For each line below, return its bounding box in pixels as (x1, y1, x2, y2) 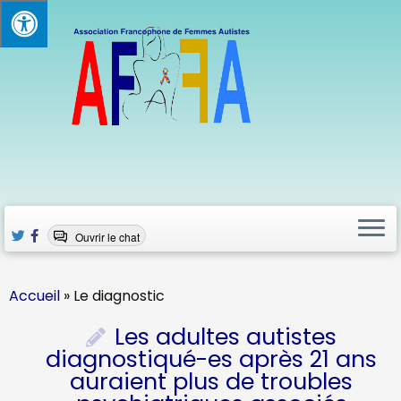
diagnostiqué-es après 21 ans (46, 343, 378, 375)
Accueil (9, 286, 60, 306)
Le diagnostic (73, 286, 165, 306)
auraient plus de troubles (70, 365, 354, 397)
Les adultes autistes (115, 320, 337, 353)
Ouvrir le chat (75, 228, 141, 244)
